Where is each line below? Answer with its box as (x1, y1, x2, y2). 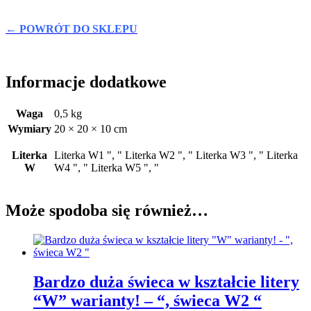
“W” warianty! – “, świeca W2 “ (33, 291, 262, 310)
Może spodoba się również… (6, 201, 208, 219)
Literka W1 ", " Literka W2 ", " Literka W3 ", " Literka (54, 149, 298, 161)
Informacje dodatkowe (6, 72, 167, 91)
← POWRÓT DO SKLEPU (6, 23, 137, 35)
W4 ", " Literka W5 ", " (54, 161, 159, 174)
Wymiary (8, 122, 51, 135)
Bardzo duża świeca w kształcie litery (33, 272, 299, 291)
